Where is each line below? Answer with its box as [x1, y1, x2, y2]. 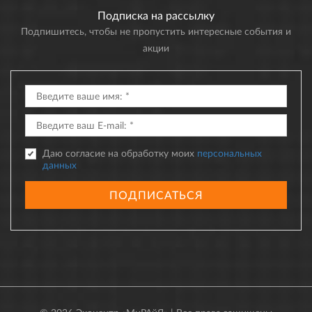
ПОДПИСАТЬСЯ [109, 187, 203, 201]
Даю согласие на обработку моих [42, 146, 197, 159]
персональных [197, 146, 262, 159]
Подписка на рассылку [97, 8, 214, 22]
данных [42, 158, 77, 171]
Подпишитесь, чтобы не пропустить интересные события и [21, 24, 291, 37]
